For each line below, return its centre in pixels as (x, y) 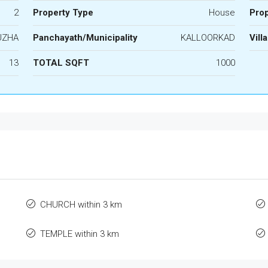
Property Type (63, 13)
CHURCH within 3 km (81, 205)
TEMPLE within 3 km (80, 234)
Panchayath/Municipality (85, 38)
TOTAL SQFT (61, 63)
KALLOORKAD (208, 38)
